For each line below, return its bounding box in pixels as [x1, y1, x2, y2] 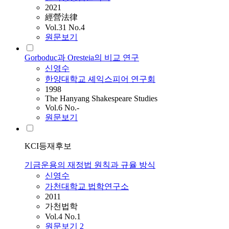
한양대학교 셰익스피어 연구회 [45, 75, 155, 84]
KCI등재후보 [25, 142, 72, 151]
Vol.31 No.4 [45, 23, 85, 32]
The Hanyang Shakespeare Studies [45, 94, 157, 103]
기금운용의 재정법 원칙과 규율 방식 [25, 161, 155, 170]
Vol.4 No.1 [45, 212, 81, 221]
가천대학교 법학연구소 [45, 182, 129, 191]
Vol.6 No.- [45, 103, 79, 112]
